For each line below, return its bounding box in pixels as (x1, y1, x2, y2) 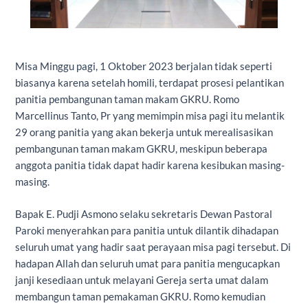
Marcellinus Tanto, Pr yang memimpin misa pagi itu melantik (15, 109, 285, 122)
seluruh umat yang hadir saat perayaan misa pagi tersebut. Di (15, 241, 291, 254)
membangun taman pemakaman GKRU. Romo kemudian (15, 291, 266, 303)
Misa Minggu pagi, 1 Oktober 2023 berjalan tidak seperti (15, 60, 273, 72)
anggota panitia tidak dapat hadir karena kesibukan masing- (15, 159, 285, 171)
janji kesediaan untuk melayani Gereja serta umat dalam (15, 274, 269, 287)
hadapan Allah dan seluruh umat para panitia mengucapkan (15, 258, 280, 270)
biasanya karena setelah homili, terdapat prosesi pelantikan (15, 76, 285, 89)
